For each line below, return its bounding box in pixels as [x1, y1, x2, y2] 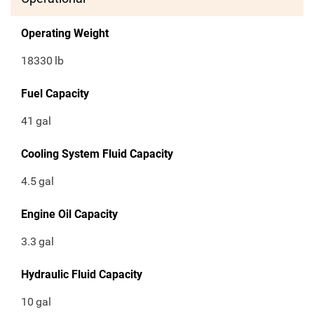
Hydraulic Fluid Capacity [21, 268, 142, 282]
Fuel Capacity [21, 87, 89, 101]
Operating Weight [21, 27, 109, 41]
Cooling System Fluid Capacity [21, 147, 173, 161]
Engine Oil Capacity [21, 207, 118, 221]
